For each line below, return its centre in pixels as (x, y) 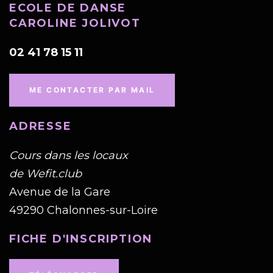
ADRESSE (41, 126)
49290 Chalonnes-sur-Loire (83, 211)
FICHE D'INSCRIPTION (81, 239)
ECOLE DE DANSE (68, 8)
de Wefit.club (45, 174)
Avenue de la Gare (60, 192)
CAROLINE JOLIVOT (75, 23)
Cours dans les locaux (69, 156)
